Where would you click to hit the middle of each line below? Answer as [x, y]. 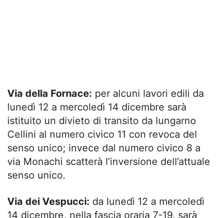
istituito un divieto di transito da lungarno [102, 120]
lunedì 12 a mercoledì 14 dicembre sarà [97, 107]
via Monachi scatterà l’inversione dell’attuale [109, 161]
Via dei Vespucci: [48, 201]
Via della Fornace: [50, 93]
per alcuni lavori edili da [148, 93]
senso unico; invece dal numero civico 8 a [104, 148]
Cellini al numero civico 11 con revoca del [102, 134]
